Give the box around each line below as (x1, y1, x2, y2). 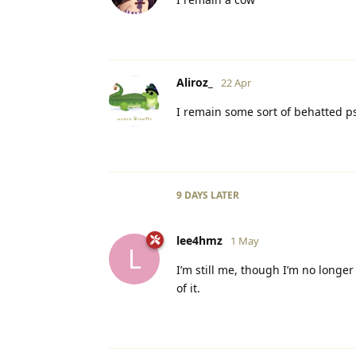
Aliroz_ (176, 74, 213, 90)
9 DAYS (176, 188, 208, 202)
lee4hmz (176, 232, 222, 248)
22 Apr (221, 75, 251, 90)
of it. (176, 280, 200, 296)
